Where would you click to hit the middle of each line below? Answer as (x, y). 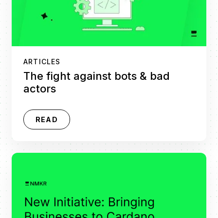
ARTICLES (42, 62)
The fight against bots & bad (97, 76)
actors (40, 89)
